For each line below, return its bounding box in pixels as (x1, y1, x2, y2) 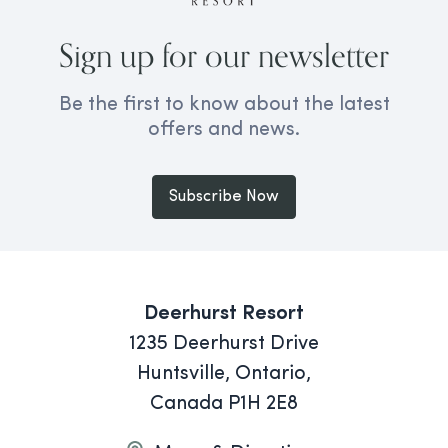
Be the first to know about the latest (58, 95, 390, 115)
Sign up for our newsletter (59, 35, 389, 75)
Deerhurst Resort (144, 304, 304, 324)
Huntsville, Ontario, (137, 364, 311, 384)
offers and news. (148, 120, 300, 140)
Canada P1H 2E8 (150, 394, 298, 414)
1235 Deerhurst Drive (129, 334, 319, 354)
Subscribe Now (169, 189, 279, 205)
